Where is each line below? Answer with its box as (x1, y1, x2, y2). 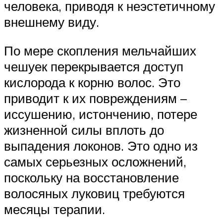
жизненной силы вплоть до (4, 121, 164, 138)
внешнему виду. (4, 14, 99, 30)
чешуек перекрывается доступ (4, 58, 183, 74)
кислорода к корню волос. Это (4, 74, 180, 90)
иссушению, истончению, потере (4, 106, 197, 122)
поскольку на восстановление (4, 169, 179, 185)
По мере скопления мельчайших (4, 42, 196, 58)
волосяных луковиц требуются (4, 185, 185, 201)
